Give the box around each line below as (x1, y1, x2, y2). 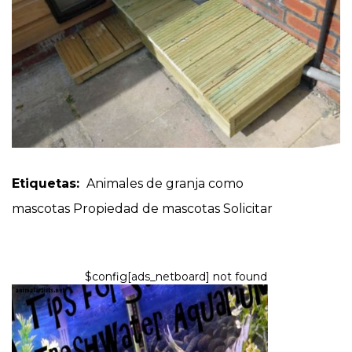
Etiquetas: (12, 175, 83, 191)
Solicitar (223, 200, 273, 216)
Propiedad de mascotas (73, 200, 220, 216)
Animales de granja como (86, 175, 244, 191)
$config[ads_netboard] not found (85, 269, 267, 284)
